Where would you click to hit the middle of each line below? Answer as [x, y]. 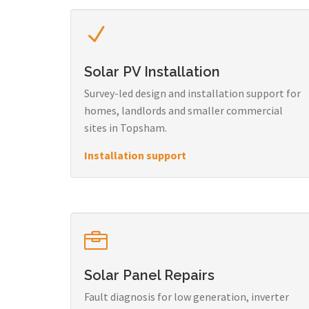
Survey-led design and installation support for [192, 93]
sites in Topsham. [126, 127]
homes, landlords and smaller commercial [183, 110]
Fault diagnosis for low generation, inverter [187, 296]
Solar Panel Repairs [149, 275]
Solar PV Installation [152, 71]
